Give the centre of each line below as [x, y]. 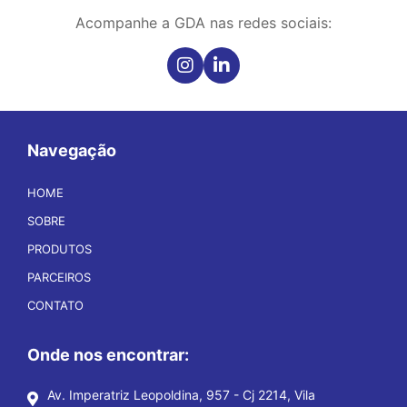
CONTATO [55, 305]
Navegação [72, 150]
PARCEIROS [59, 277]
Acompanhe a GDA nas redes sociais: [203, 22]
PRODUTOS [60, 248]
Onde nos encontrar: [108, 354]
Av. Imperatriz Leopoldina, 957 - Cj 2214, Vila [181, 394]
